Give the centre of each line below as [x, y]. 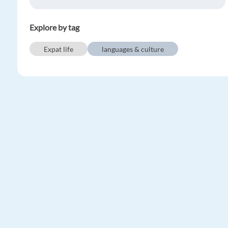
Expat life [59, 49]
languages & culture [133, 49]
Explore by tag [54, 27]
